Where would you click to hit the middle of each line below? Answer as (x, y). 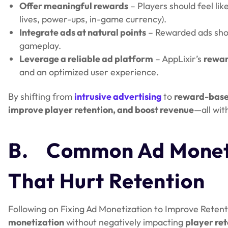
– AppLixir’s (179, 59)
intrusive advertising (118, 97)
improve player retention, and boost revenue (101, 110)
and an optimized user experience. (89, 72)
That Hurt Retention (107, 180)
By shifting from (41, 97)
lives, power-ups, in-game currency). (93, 19)
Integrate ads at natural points (83, 32)
